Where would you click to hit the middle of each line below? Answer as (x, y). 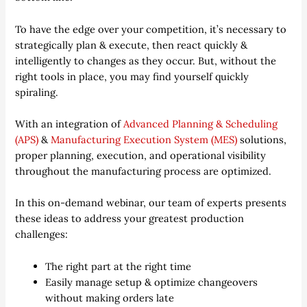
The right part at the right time (119, 266)
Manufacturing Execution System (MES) (144, 139)
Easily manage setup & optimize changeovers (152, 282)
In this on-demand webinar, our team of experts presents (151, 203)
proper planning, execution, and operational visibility (141, 155)
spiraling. (37, 92)
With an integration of (70, 123)
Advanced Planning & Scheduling (201, 123)
